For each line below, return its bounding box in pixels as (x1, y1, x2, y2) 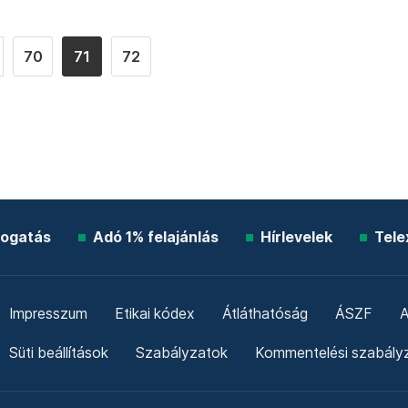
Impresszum (8, 305, 87, 323)
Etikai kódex (114, 305, 195, 323)
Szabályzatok (136, 344, 228, 362)
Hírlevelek (260, 229, 332, 247)
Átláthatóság (221, 305, 308, 323)
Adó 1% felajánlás (92, 229, 219, 247)
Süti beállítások (9, 344, 108, 362)
